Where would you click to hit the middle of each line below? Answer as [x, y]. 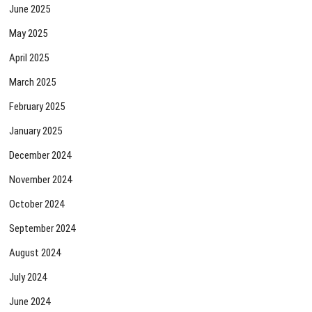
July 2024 [28, 278]
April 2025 [29, 58]
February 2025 [37, 107]
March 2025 [33, 83]
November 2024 [41, 180]
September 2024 [42, 229]
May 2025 [29, 34]
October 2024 [37, 204]
